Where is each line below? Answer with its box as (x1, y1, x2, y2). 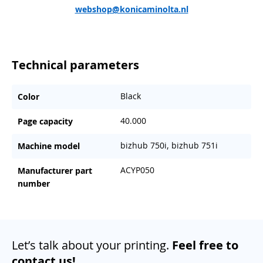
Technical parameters (12, 56, 139, 73)
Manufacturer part (18, 164, 92, 176)
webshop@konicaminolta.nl (75, 3, 188, 15)
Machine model (18, 140, 80, 151)
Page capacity (18, 115, 73, 127)
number (18, 177, 50, 189)
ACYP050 (120, 164, 154, 176)
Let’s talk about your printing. (12, 237, 172, 253)
